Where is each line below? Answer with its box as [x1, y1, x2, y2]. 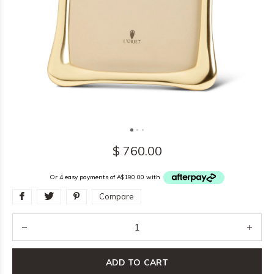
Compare [99, 191, 134, 201]
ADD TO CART [106, 256, 168, 268]
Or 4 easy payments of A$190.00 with [50, 173, 162, 182]
